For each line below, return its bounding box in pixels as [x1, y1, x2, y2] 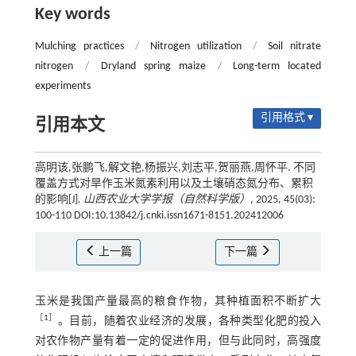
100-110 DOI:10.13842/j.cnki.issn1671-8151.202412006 [34, 210, 284, 222]
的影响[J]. [34, 194, 83, 206]
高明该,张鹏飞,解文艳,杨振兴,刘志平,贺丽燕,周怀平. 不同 [34, 162, 315, 174]
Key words [34, 6, 110, 24]
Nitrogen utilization [149, 41, 242, 52]
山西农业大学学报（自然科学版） [83, 194, 250, 206]
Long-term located [233, 60, 322, 72]
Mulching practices [34, 41, 124, 52]
